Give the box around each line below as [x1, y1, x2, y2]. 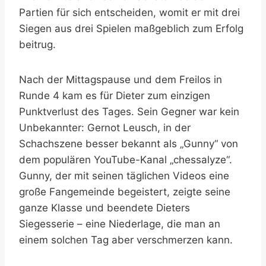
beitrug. [19, 38, 56, 50]
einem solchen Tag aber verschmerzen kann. [19, 233, 233, 246]
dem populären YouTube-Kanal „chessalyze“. [19, 153, 232, 166]
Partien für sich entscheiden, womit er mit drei [19, 6, 240, 18]
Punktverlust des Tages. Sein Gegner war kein [19, 105, 239, 118]
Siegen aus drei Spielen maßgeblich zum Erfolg [19, 22, 243, 34]
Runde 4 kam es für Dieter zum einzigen [19, 89, 210, 102]
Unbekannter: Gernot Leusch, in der [19, 121, 191, 134]
